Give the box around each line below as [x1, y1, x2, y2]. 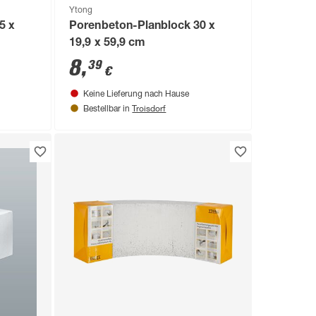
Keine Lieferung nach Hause [83, 90, 190, 99]
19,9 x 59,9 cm [69, 37, 145, 49]
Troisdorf [132, 102, 166, 114]
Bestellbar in [83, 104, 133, 114]
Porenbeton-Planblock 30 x [69, 20, 215, 32]
